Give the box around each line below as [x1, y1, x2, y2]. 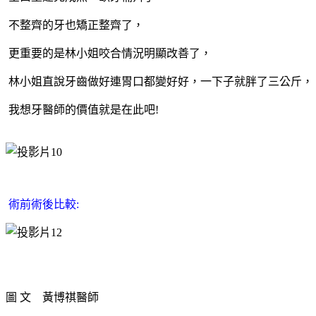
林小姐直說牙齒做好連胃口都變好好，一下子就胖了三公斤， [8, 75, 313, 87]
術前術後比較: [8, 197, 79, 210]
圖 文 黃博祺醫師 [6, 291, 99, 303]
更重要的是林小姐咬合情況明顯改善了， [8, 47, 212, 59]
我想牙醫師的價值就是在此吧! [8, 103, 159, 116]
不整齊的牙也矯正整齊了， [8, 18, 144, 31]
